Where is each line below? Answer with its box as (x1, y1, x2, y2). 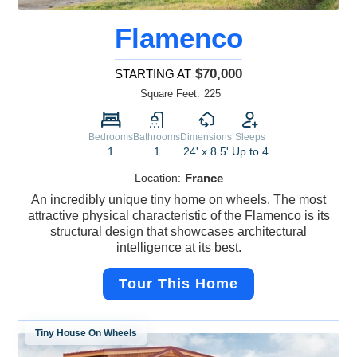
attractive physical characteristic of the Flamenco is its (27, 209, 330, 223)
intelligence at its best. (116, 241, 241, 255)
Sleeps (235, 131, 265, 143)
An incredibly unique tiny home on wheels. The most (31, 193, 326, 207)
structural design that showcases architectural (50, 225, 307, 239)
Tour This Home (119, 276, 238, 292)
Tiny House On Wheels (35, 328, 138, 339)
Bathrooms (133, 131, 180, 143)
